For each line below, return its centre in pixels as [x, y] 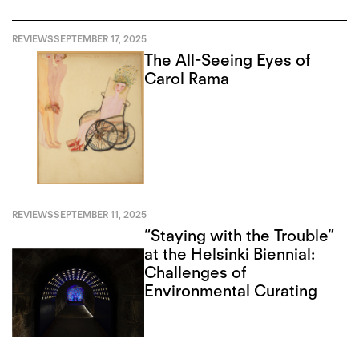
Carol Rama [187, 79]
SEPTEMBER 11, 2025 [100, 215]
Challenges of [196, 272]
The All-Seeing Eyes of [228, 61]
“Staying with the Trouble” [240, 235]
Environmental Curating [231, 290]
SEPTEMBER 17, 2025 [100, 39]
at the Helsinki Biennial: [230, 254]
